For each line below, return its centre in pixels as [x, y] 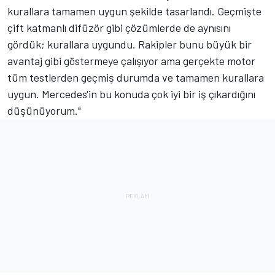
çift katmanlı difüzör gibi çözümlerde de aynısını [119, 27]
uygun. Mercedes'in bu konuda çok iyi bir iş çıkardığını [131, 94]
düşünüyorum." [44, 110]
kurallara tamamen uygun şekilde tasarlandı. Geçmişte [134, 11]
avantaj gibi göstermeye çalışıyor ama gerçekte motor [131, 60]
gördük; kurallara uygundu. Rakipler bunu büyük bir [130, 44]
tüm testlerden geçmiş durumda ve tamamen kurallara [136, 77]
